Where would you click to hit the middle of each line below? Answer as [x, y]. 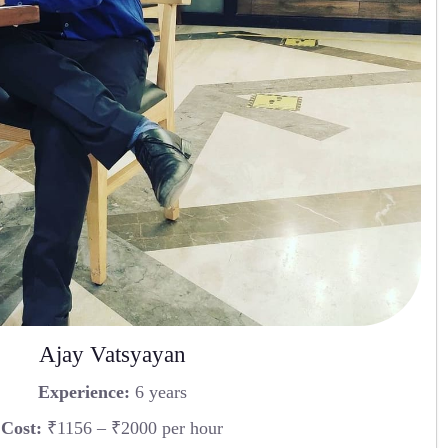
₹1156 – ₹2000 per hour [132, 427]
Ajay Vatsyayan [112, 355]
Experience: [83, 391]
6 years [158, 391]
